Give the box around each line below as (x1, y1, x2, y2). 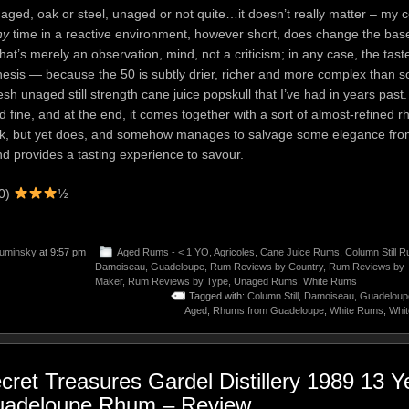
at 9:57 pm (37, 246, 86, 257)
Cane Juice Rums (260, 246, 340, 257)
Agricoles (214, 246, 255, 257)
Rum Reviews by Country (210, 260, 323, 272)
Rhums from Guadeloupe (213, 304, 324, 316)
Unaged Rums (234, 275, 298, 287)
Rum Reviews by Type (128, 275, 228, 287)
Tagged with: (189, 289, 247, 301)
